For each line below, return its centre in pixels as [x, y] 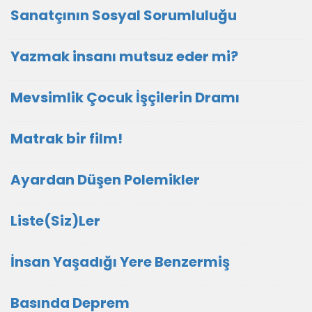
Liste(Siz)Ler [55, 221]
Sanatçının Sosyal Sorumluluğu [124, 15]
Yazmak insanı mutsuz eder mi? [124, 56]
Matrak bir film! [67, 139]
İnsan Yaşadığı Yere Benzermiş [120, 262]
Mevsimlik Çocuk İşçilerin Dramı [125, 97]
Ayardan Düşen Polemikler [105, 180]
